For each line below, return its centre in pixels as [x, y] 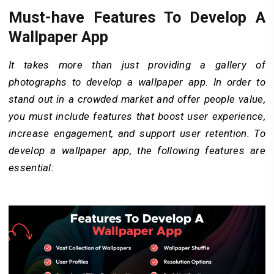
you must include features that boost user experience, [137, 116]
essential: [31, 167]
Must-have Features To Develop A [137, 17]
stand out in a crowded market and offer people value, [137, 99]
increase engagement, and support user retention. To [137, 133]
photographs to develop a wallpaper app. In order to [137, 82]
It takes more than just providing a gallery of [137, 65]
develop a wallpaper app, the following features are [137, 150]
